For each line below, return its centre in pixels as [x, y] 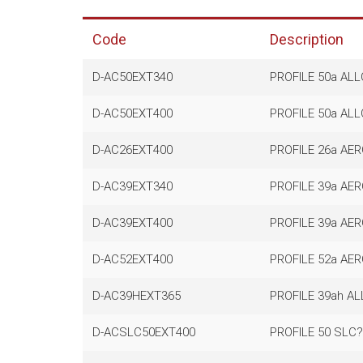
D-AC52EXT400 [132, 259]
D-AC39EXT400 [132, 222]
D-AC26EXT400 [132, 149]
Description [306, 39]
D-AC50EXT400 [132, 113]
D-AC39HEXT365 [136, 295]
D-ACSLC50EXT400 [143, 332]
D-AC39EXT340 [132, 186]
